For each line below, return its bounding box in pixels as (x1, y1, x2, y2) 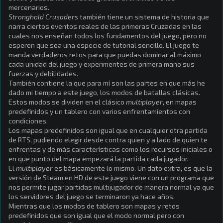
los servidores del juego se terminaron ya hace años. (8, 192, 175, 201)
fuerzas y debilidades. (8, 69, 78, 78)
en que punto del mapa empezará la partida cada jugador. (8, 154, 189, 163)
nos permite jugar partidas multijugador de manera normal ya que (8, 183, 214, 191)
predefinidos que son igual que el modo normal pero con (8, 211, 184, 220)
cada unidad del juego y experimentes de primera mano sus (8, 60, 195, 68)
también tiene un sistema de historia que (78, 12, 209, 21)
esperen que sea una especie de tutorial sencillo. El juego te (8, 41, 199, 49)
